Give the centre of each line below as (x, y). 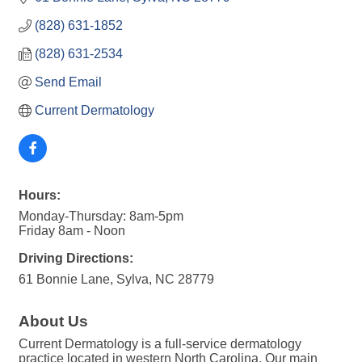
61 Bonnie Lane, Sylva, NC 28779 (116, 280)
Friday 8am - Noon (72, 231)
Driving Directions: (76, 259)
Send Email (68, 82)
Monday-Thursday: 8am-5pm (101, 217)
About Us (53, 322)
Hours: (40, 196)
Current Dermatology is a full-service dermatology (160, 344)
